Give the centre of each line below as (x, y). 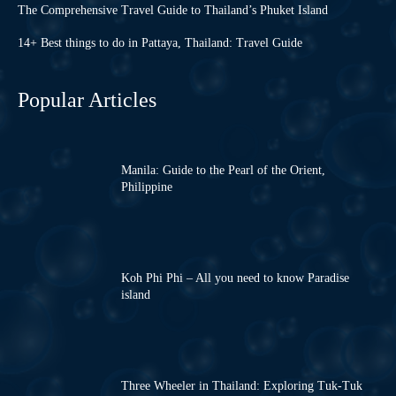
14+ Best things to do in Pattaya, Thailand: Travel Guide (160, 43)
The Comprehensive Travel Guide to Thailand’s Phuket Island (173, 11)
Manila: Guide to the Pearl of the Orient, (223, 171)
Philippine (147, 187)
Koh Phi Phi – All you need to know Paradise (235, 278)
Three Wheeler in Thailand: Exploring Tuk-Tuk (242, 386)
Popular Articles (87, 100)
